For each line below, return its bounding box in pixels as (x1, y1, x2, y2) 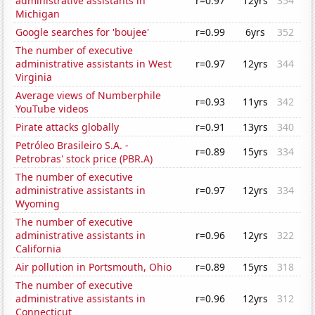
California (15, 242, 62, 256)
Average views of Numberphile (15, 89, 162, 103)
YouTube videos (15, 102, 89, 116)
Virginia (15, 70, 53, 84)
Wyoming (15, 197, 60, 211)
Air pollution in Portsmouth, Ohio (15, 260, 172, 274)
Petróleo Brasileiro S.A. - (15, 139, 129, 153)
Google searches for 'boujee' (15, 25, 150, 39)
